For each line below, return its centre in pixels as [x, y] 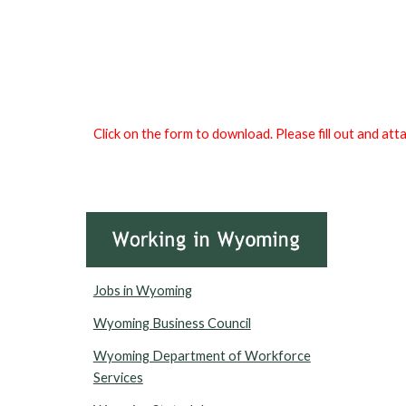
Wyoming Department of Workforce [202, 356]
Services [118, 378]
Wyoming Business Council [172, 324]
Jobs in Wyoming [142, 291]
